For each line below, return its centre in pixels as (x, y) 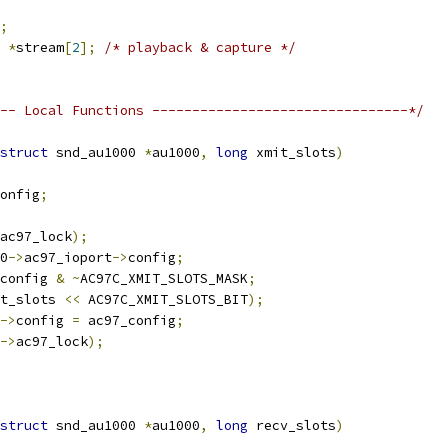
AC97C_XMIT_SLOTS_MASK (164, 278)
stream (40, 47)
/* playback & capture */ (200, 47)
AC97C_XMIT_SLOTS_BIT (164, 299)
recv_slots (292, 425)
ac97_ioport (68, 257)
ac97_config (128, 320)
